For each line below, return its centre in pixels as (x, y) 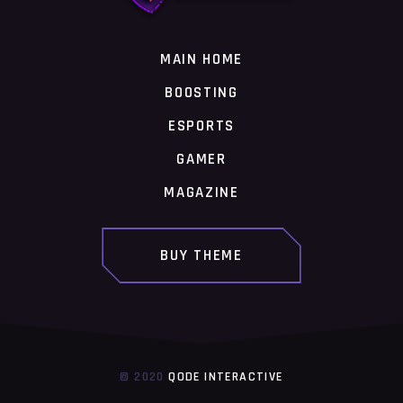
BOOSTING (201, 93)
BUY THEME (201, 255)
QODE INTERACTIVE (226, 377)
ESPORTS (201, 126)
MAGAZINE (201, 193)
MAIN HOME (201, 59)
